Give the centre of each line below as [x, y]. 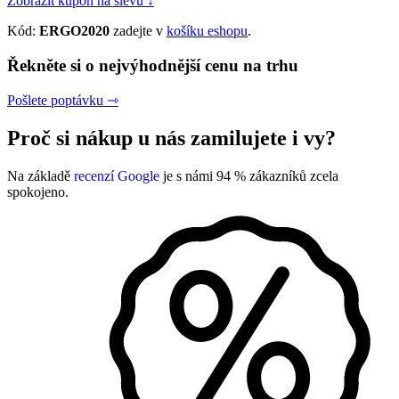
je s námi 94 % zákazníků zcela [249, 176]
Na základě [41, 176]
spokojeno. [38, 192]
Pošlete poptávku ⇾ [63, 101]
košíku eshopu [207, 30]
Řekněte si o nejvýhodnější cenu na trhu [153, 65]
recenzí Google [117, 176]
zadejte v [138, 30]
